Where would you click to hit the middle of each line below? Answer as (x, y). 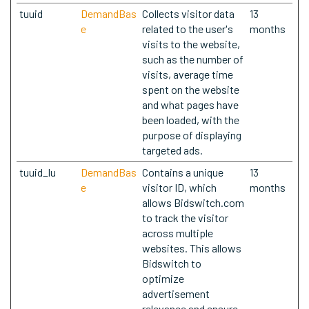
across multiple (178, 233)
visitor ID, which (179, 187)
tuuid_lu (38, 172)
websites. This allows (192, 248)
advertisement (176, 293)
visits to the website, (191, 44)
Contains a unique (183, 172)
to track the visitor (185, 218)
